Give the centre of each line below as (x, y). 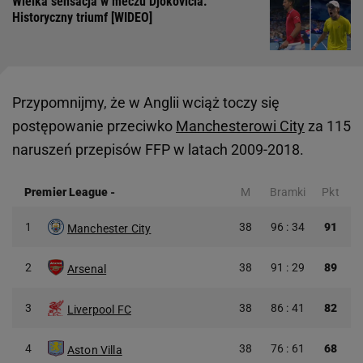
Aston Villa (95, 350)
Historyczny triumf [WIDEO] (82, 18)
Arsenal (87, 269)
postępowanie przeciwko (94, 126)
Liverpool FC (99, 310)
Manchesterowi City (240, 126)
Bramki (288, 192)
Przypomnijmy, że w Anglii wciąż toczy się (146, 103)
